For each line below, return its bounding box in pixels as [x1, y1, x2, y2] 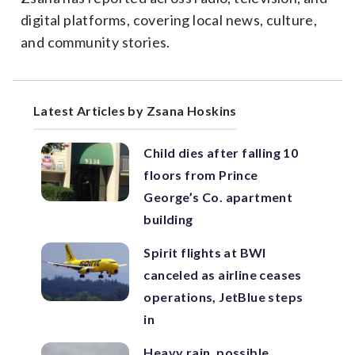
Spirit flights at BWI [143, 245, 266, 260]
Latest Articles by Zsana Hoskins [33, 103, 237, 118]
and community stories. [21, 33, 170, 51]
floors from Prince [143, 167, 258, 182]
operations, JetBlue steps [143, 289, 303, 304]
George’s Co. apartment [143, 189, 293, 204]
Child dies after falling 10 [143, 145, 299, 160]
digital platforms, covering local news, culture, [21, 11, 318, 29]
